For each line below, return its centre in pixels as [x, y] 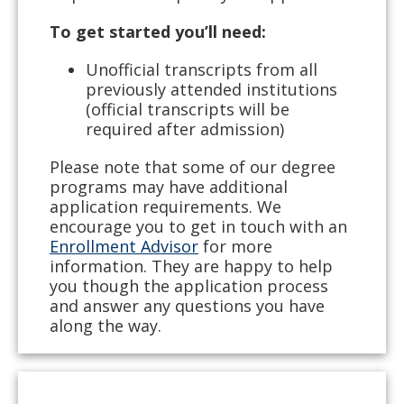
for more [235, 246]
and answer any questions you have [187, 306]
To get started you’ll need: [158, 32]
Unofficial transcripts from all [202, 69]
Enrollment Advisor [124, 246]
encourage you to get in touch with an [198, 226]
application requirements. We [165, 207]
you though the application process [189, 286]
